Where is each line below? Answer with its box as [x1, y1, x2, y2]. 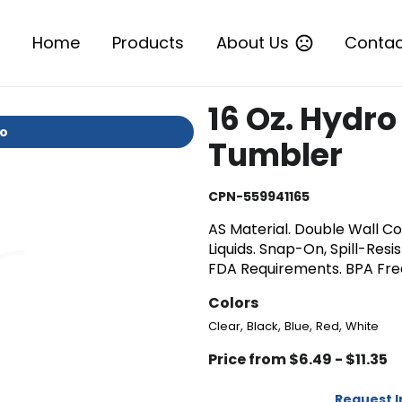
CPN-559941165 [207, 187, 310, 205]
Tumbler [207, 132, 343, 177]
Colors [207, 292, 258, 313]
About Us [216, 31, 289, 54]
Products [112, 31, 184, 54]
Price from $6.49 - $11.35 [207, 348, 388, 370]
